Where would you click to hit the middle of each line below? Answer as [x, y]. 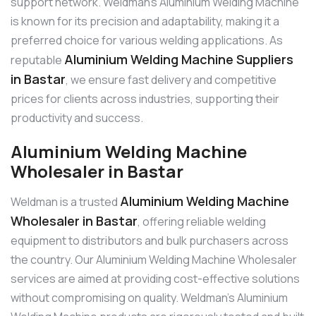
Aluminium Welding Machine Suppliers [179, 60]
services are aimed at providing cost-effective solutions [155, 278]
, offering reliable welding [202, 221]
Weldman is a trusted [65, 201]
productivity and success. [77, 118]
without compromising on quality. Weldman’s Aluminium [149, 297]
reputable [37, 60]
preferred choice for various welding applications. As [147, 41]
